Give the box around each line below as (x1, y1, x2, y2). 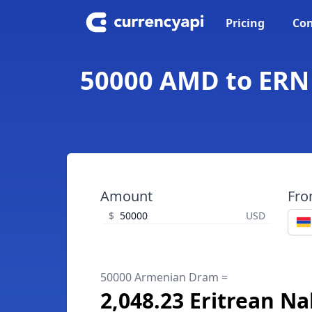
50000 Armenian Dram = (100, 270, 228, 285)
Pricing (226, 15, 265, 31)
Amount (100, 187, 153, 205)
